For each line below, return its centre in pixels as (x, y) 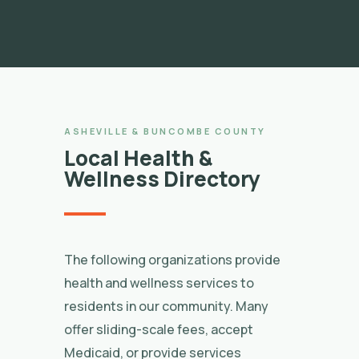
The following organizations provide (172, 260)
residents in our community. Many (166, 306)
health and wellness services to (159, 283)
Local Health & (138, 158)
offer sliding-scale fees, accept (159, 329)
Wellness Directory (162, 179)
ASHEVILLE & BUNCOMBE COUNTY (165, 131)
